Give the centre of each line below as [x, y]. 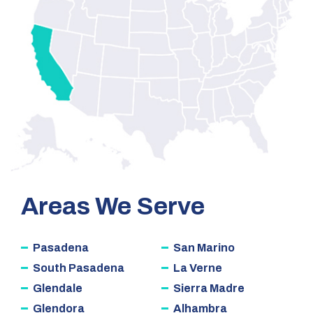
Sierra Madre [209, 289]
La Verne [198, 268]
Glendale [58, 289]
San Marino [204, 248]
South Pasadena [79, 268]
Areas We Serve [113, 206]
